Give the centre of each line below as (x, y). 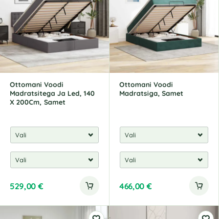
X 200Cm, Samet (38, 102)
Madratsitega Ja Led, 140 (52, 93)
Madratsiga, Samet (152, 93)
